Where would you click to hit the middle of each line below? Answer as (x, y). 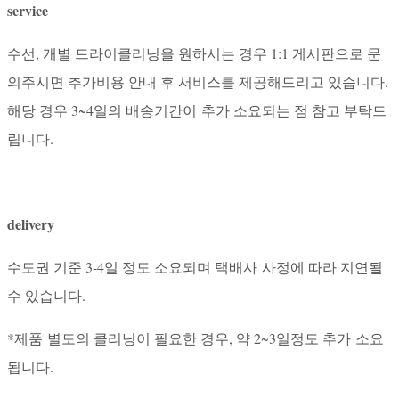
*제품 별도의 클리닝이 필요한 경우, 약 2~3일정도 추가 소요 (195, 338)
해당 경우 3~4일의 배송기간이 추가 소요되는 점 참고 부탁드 (197, 110)
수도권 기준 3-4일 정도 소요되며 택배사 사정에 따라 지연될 (195, 266)
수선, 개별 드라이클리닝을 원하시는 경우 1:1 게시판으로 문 (194, 53)
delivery (31, 224)
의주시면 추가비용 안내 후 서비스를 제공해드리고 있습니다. (198, 81)
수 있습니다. (46, 295)
